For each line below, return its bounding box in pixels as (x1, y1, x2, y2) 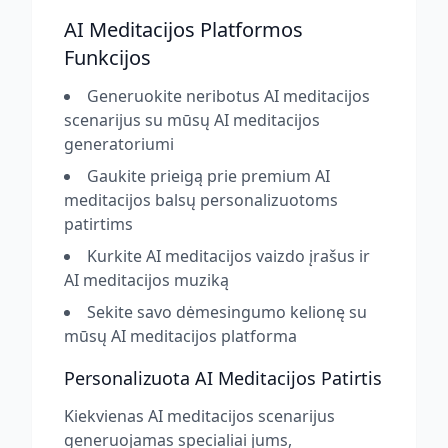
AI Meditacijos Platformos (64, 16, 303, 43)
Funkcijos (64, 44, 151, 71)
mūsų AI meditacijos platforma (64, 325, 297, 347)
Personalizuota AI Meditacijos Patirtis (64, 366, 382, 390)
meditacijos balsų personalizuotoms (64, 189, 338, 211)
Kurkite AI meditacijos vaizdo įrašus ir (87, 245, 370, 267)
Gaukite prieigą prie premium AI (87, 165, 330, 187)
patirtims (64, 213, 133, 235)
